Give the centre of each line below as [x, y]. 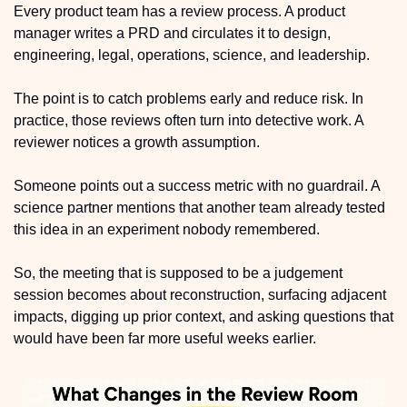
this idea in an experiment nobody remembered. [167, 229]
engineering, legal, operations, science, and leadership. [194, 55]
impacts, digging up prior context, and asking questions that [203, 317]
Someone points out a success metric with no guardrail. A [197, 186]
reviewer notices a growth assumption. [139, 142]
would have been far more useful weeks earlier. [165, 338]
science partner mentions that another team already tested [199, 208]
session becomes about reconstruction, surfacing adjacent [200, 295]
